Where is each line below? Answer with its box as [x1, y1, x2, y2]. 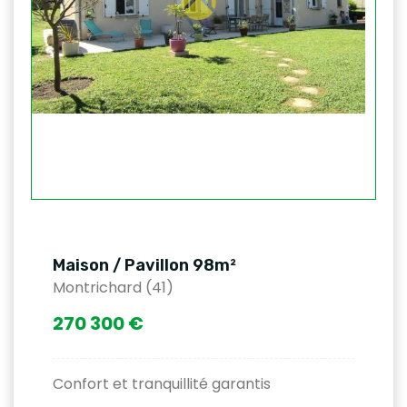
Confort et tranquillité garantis [53, 373, 271, 394]
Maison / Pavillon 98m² [53, 255, 236, 275]
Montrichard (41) [53, 277, 174, 298]
